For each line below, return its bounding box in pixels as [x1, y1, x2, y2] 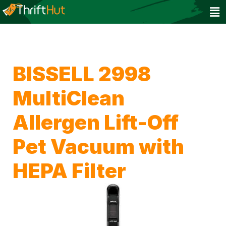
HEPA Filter [13, 158, 126, 184]
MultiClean [13, 86, 125, 111]
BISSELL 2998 [13, 62, 151, 87]
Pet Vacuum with [13, 134, 184, 159]
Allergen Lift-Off [13, 110, 179, 135]
